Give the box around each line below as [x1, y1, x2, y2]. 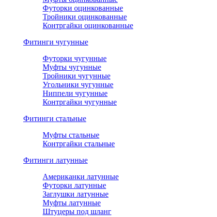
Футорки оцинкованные [43, 4, 123, 13]
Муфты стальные [43, 131, 99, 139]
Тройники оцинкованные [43, 13, 127, 21]
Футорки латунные [43, 181, 106, 190]
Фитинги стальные [23, 114, 86, 123]
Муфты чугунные [43, 63, 101, 72]
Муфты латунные [43, 199, 101, 207]
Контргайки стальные [43, 139, 115, 148]
